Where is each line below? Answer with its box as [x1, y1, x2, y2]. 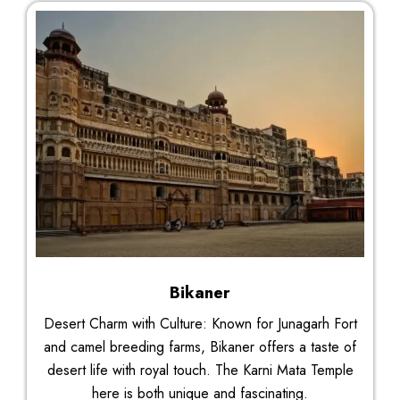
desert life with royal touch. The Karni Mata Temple [46, 359, 354, 380]
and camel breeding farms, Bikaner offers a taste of [44, 336, 356, 357]
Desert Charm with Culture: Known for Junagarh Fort [43, 312, 357, 334]
